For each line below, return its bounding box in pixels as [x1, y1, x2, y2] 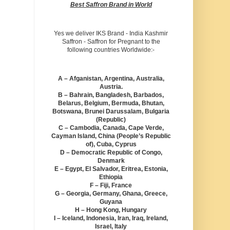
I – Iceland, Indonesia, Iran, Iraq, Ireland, [54, 215, 168, 222]
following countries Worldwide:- [67, 46, 155, 54]
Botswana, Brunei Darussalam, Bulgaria [52, 108, 169, 116]
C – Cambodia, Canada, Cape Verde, [58, 124, 164, 132]
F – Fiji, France [90, 182, 132, 189]
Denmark [97, 157, 125, 165]
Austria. [99, 83, 123, 91]
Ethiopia [99, 174, 123, 181]
